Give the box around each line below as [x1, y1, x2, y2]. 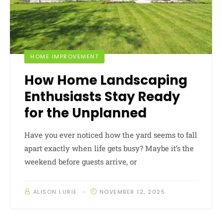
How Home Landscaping [24, 71, 187, 90]
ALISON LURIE [33, 188, 77, 196]
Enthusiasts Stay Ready [24, 88, 180, 106]
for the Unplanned [24, 104, 147, 122]
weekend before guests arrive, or [24, 157, 137, 167]
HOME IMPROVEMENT [30, 53, 99, 61]
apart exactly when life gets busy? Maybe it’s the [24, 143, 194, 154]
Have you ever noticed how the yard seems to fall [24, 130, 197, 140]
